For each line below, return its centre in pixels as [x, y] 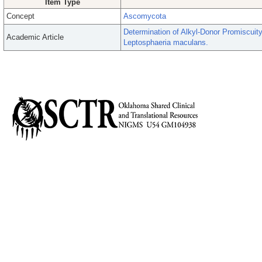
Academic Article [35, 37]
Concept [20, 16]
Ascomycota [145, 16]
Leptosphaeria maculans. [166, 42]
